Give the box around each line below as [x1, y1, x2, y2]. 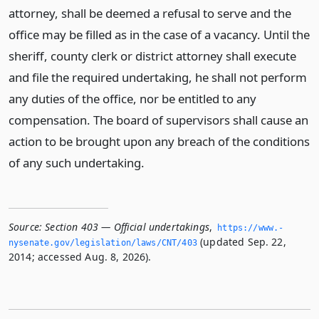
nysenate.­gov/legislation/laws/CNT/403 [9, 238, 197, 248]
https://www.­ [217, 223, 284, 233]
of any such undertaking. [9, 155, 145, 171]
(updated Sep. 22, [197, 235, 286, 249]
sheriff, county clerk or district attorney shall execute [9, 48, 296, 64]
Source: [9, 220, 43, 234]
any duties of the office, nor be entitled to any [9, 90, 256, 107]
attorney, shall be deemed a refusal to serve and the [9, 5, 291, 21]
